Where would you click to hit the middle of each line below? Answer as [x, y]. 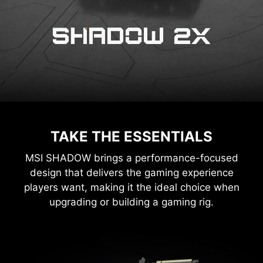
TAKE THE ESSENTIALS [131, 136]
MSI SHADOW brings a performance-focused [131, 158]
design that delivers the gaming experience [131, 172]
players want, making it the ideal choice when [131, 187]
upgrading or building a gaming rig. [131, 202]
